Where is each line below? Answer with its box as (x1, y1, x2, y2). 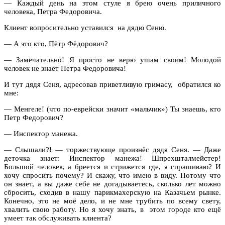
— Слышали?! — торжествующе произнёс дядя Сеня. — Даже (4, 145, 221, 154)
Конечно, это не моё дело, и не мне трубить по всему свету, (4, 196, 221, 205)
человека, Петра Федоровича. (4, 7, 102, 16)
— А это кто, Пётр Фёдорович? (4, 39, 108, 48)
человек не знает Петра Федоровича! (4, 64, 126, 72)
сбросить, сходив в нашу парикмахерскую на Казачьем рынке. (4, 188, 221, 196)
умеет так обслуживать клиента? (4, 213, 111, 222)
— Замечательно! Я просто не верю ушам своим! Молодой (4, 55, 221, 64)
